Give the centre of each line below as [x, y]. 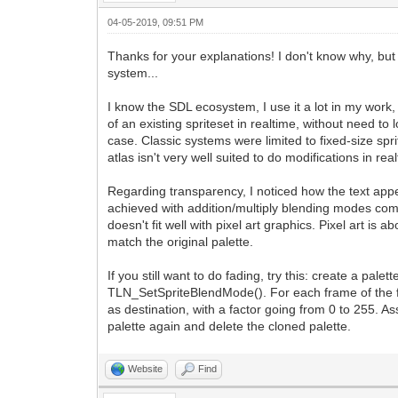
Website [146, 369]
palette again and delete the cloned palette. [230, 326]
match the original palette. [181, 242]
